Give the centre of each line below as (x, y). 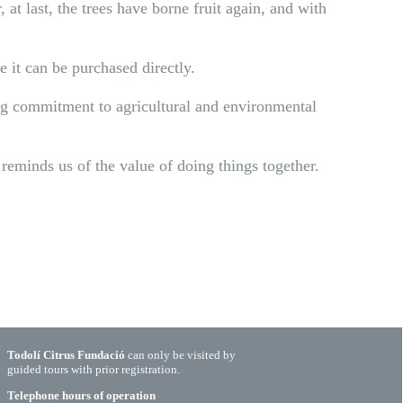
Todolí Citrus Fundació (66, 355)
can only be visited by (180, 355)
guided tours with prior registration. (94, 369)
